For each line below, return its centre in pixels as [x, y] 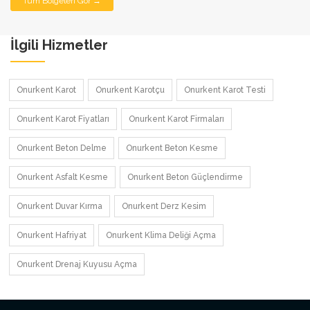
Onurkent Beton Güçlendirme [185, 177]
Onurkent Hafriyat [52, 235]
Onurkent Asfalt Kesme [62, 177]
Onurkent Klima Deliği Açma [161, 235]
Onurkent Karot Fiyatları [63, 119]
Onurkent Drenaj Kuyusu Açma [77, 264]
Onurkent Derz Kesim [164, 206]
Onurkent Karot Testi [225, 90]
